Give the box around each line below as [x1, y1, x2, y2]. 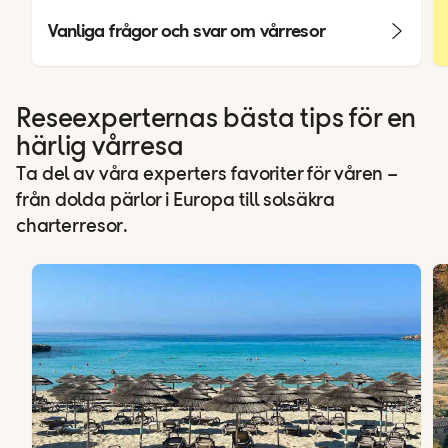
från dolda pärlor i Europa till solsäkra [16, 190, 335, 211]
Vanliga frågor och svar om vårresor [48, 18, 326, 42]
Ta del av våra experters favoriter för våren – [16, 164, 398, 185]
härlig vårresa [16, 133, 184, 162]
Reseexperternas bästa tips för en [16, 105, 416, 134]
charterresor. [16, 216, 128, 237]
